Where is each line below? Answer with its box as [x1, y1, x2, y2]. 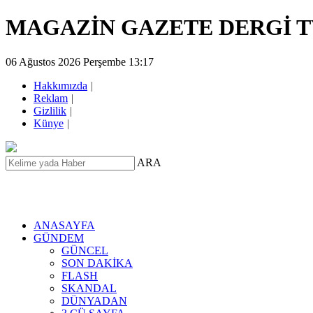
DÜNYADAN [61, 294, 127, 307]
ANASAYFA [34, 219, 95, 231]
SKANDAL [61, 282, 117, 294]
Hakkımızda [34, 79, 87, 92]
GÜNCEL [61, 244, 108, 256]
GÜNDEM [34, 231, 84, 244]
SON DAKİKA [61, 256, 133, 269]
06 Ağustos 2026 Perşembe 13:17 [6, 55, 154, 68]
